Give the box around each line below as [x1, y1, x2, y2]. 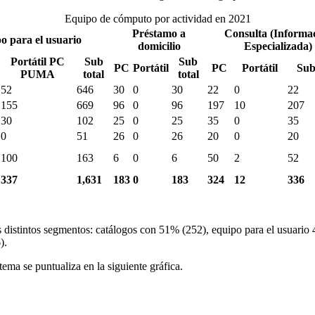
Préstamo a [132, 27, 186, 39]
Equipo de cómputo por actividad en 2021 [64, 12, 251, 25]
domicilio [137, 39, 181, 52]
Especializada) [244, 39, 312, 52]
